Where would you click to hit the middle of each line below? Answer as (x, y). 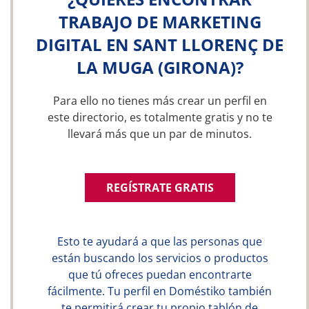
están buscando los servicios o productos (160, 258)
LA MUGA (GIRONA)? (160, 67)
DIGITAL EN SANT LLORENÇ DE (160, 44)
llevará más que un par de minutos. (160, 134)
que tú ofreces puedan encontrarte (160, 275)
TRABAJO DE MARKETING (160, 22)
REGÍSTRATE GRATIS (160, 188)
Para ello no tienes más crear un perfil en (160, 101)
